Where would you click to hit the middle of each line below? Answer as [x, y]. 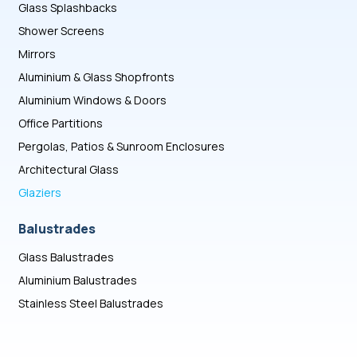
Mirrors [37, 54]
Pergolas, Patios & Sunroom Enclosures [122, 146]
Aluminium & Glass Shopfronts [97, 77]
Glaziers [40, 192]
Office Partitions [61, 123]
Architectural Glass [69, 169]
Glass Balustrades [67, 257]
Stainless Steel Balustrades [91, 303]
